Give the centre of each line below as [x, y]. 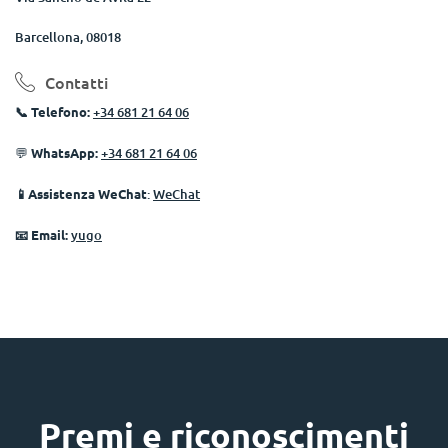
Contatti [76, 81]
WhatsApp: [64, 152]
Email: [49, 234]
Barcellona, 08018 [68, 37]
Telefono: [60, 111]
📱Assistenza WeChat [81, 193]
